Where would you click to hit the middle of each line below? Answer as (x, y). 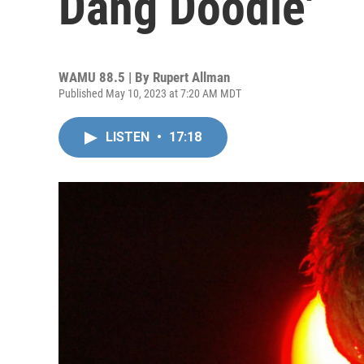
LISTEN (129, 137)
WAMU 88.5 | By (106, 77)
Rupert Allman (191, 77)
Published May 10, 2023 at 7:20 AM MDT (150, 93)
